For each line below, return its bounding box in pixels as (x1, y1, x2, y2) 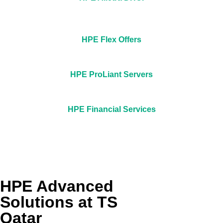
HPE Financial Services (67, 105, 156, 113)
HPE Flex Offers (82, 35, 141, 44)
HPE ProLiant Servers (70, 70, 153, 79)
